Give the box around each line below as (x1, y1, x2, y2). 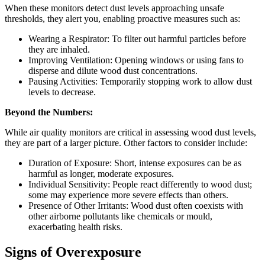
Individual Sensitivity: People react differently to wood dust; (28, 179, 252, 189)
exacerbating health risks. (28, 221, 122, 232)
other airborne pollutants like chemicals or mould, (28, 211, 212, 221)
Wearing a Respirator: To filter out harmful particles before (28, 33, 246, 44)
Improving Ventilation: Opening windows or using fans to (28, 54, 244, 65)
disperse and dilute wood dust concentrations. (28, 65, 198, 76)
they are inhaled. (28, 44, 90, 54)
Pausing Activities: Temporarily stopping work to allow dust (28, 76, 252, 86)
